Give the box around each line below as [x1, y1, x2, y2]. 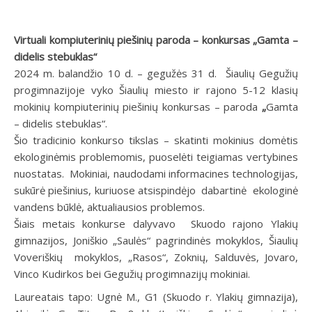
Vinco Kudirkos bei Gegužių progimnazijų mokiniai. [14, 266, 250, 281]
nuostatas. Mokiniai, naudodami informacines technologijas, [14, 166, 298, 180]
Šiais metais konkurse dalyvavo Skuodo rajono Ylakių [14, 216, 298, 231]
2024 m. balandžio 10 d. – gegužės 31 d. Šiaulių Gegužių [14, 65, 298, 80]
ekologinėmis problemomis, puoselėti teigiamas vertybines [14, 149, 298, 164]
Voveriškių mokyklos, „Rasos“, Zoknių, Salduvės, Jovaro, [14, 249, 298, 264]
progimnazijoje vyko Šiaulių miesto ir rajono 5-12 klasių [14, 82, 298, 97]
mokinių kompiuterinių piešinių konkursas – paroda [14, 99, 262, 114]
